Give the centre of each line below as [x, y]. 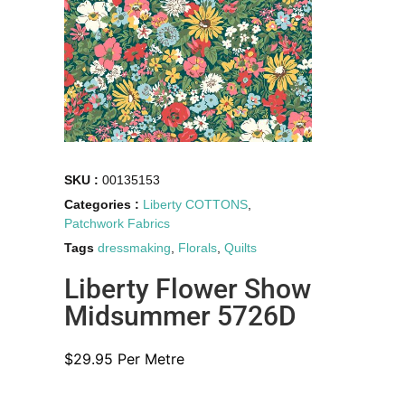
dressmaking [135, 247]
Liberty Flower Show [188, 288]
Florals [198, 247]
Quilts [241, 247]
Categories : [104, 204]
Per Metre [149, 358]
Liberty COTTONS [196, 204]
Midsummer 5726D [181, 316]
